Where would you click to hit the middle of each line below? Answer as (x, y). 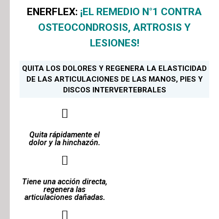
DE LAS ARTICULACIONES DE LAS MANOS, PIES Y (114, 79)
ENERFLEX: (54, 11)
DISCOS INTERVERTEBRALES (114, 90)
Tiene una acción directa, (65, 181)
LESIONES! (114, 43)
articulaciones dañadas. (65, 197)
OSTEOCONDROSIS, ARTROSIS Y (114, 27)
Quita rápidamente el (65, 134)
